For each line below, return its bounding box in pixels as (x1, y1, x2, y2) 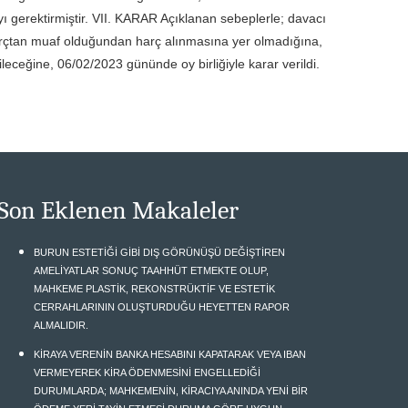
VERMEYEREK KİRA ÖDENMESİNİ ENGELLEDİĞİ (33, 367, 260, 378)
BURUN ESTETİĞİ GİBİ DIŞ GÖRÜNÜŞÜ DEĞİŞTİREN (33, 247, 285, 258)
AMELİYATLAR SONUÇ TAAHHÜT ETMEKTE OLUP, (33, 265, 269, 276)
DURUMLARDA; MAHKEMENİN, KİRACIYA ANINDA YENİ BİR (33, 385, 308, 396)
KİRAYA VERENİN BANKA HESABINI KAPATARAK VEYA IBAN (33, 349, 306, 360)
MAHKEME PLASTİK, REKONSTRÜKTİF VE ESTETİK (33, 283, 275, 294)
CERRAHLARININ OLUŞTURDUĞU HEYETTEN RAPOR (33, 301, 290, 312)
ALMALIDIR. (33, 320, 88, 331)
